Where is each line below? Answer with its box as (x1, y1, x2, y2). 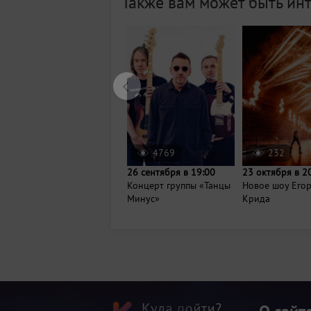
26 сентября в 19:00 (127, 165, 215, 178)
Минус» (127, 192, 160, 205)
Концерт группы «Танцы (127, 178, 230, 192)
